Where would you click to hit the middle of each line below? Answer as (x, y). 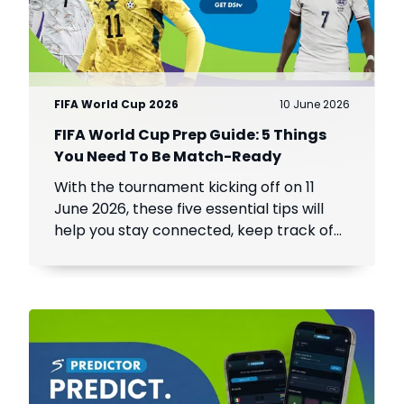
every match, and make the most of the (197, 252)
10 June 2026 (314, 105)
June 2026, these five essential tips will (189, 209)
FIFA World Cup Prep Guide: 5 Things (191, 135)
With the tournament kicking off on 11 (185, 188)
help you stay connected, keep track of (194, 231)
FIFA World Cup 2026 (117, 105)
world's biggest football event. (161, 274)
